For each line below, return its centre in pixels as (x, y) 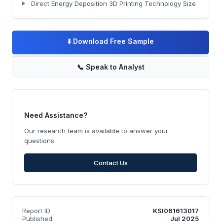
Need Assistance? (56, 115)
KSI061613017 (176, 210)
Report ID (36, 210)
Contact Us (110, 163)
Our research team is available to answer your (96, 130)
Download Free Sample (113, 41)
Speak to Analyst (115, 67)
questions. (40, 140)
